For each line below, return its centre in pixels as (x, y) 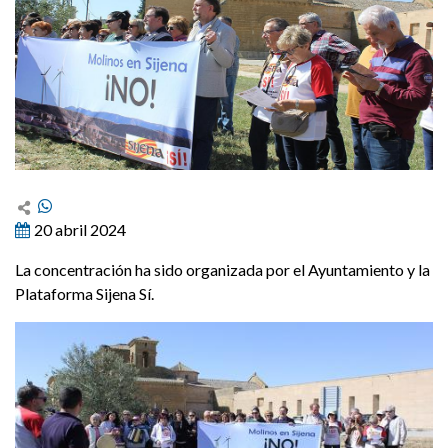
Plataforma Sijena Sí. (84, 294)
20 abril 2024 (80, 230)
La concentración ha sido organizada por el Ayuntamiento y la (222, 270)
